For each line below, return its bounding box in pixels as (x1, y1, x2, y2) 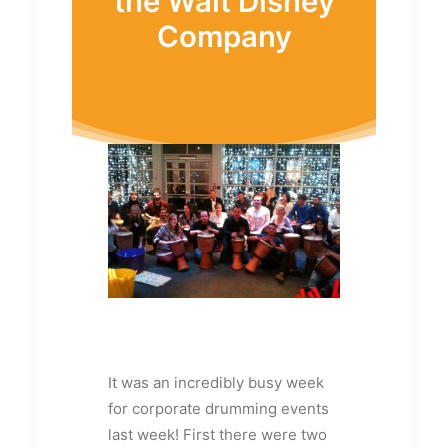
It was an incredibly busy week (108, 373, 324, 392)
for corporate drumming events (108, 399, 329, 418)
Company (156, 19, 292, 54)
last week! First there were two (108, 425, 327, 444)
